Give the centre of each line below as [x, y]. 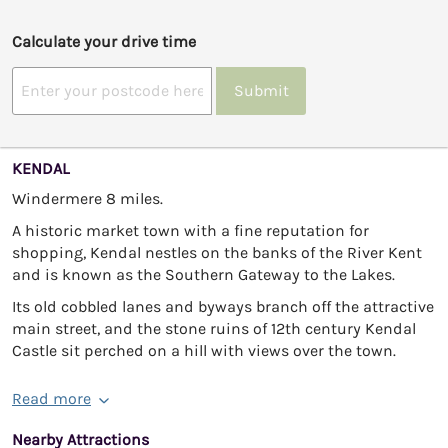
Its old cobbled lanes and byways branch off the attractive [223, 306]
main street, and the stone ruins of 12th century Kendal [214, 328]
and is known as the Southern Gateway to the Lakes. [203, 274]
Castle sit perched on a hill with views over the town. [204, 350]
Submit [261, 91]
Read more [51, 398]
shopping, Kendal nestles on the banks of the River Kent [217, 252]
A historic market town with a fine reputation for [190, 230]
